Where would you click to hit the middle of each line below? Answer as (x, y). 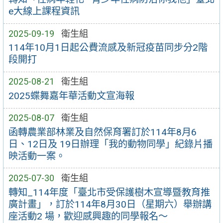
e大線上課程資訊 (44, 11)
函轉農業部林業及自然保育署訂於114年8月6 (102, 132)
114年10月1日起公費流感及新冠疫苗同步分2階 (108, 48)
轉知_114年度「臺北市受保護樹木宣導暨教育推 (109, 192)
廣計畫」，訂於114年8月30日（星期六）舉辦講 (110, 204)
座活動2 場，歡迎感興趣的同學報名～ (88, 216)
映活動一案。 (37, 156)
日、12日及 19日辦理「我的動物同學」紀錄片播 (110, 144)
